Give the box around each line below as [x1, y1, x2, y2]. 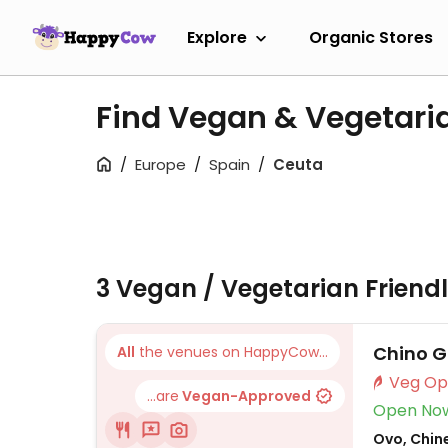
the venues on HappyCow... [135, 342, 328, 362]
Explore [187, 25, 247, 49]
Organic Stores [309, 25, 433, 49]
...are [147, 386, 179, 406]
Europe [135, 154, 186, 175]
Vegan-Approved [179, 386, 311, 406]
